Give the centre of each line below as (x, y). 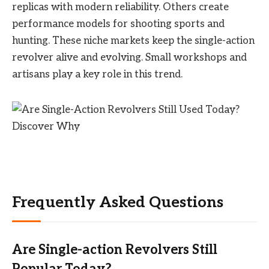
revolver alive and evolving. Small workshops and (129, 57)
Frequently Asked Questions (118, 203)
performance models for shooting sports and (118, 24)
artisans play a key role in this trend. (97, 74)
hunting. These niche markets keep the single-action (133, 41)
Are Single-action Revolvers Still (115, 249)
